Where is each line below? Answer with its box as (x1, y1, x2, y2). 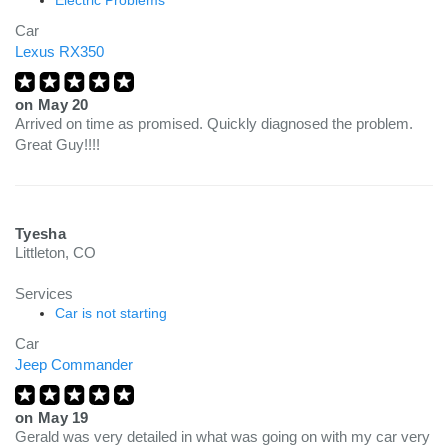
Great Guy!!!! (15, 136, 100, 153)
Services (15, 285, 73, 302)
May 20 (37, 96, 89, 113)
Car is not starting (55, 305, 167, 321)
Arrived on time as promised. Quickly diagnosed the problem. (15, 115, 413, 132)
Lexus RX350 (15, 43, 104, 60)
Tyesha (15, 225, 66, 242)
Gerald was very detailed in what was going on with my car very (15, 428, 430, 445)
